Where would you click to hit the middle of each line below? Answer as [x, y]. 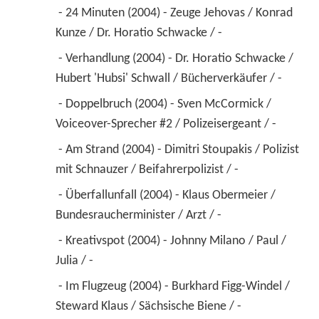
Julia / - [75, 261]
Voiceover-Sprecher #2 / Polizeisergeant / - [167, 124]
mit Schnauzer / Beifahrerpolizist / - [148, 169]
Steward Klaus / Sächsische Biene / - [150, 306]
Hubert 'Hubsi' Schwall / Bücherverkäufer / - [170, 78]
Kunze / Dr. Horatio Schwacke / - [140, 33]
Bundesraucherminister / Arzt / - [140, 215]
